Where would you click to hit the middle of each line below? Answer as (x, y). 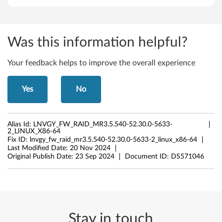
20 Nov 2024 (90, 148)
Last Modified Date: (39, 148)
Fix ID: (19, 140)
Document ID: (148, 157)
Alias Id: (20, 124)
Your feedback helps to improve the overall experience (101, 63)
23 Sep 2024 (95, 157)
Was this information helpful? (98, 42)
